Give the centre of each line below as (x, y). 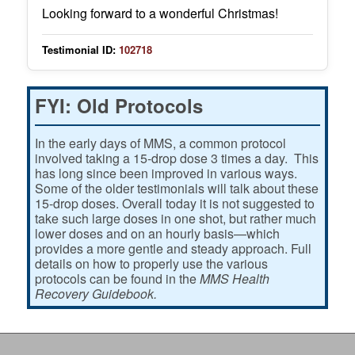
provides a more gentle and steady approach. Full (173, 249)
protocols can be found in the (117, 279)
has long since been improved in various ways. (167, 174)
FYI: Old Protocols (118, 106)
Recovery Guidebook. (95, 294)
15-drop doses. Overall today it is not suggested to (174, 204)
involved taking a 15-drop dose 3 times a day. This (176, 158)
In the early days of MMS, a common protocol (160, 143)
